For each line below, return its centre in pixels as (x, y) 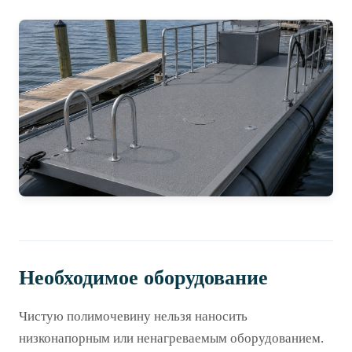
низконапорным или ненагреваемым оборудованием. (171, 338)
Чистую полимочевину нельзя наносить (133, 316)
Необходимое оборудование (143, 277)
